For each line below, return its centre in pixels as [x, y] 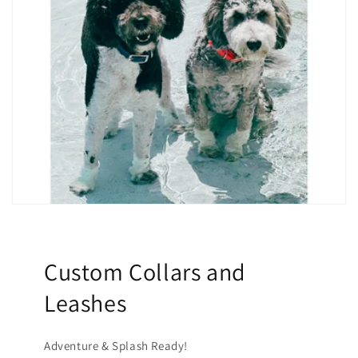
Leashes [86, 302]
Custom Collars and [145, 271]
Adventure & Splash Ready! [116, 345]
